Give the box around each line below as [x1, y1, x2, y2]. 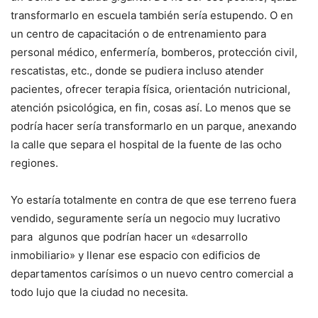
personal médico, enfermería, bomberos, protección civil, [11, 45, 297, 60]
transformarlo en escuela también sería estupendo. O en [11, 9, 293, 23]
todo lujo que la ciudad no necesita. [11, 285, 188, 300]
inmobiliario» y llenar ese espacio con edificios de [11, 248, 261, 263]
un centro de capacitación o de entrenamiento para [11, 27, 266, 41]
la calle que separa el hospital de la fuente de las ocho [11, 138, 282, 152]
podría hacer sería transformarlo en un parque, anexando [11, 119, 297, 133]
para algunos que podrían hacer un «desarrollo [11, 230, 248, 244]
